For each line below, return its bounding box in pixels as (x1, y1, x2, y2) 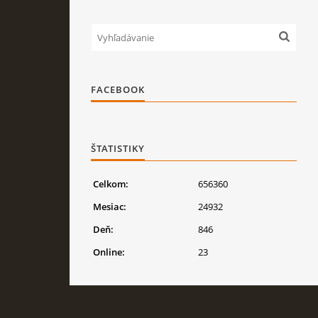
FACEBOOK (91, 83, 145, 96)
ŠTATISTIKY (91, 142, 145, 155)
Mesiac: (93, 200, 126, 213)
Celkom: (93, 177, 128, 190)
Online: (93, 246, 125, 258)
